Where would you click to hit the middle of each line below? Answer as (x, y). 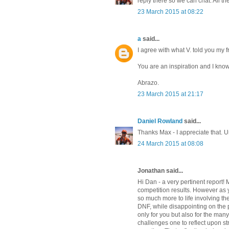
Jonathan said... (160, 171)
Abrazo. (148, 83)
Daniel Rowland (160, 121)
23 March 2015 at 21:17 (170, 94)
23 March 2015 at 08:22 (170, 12)
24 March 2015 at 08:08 (170, 144)
